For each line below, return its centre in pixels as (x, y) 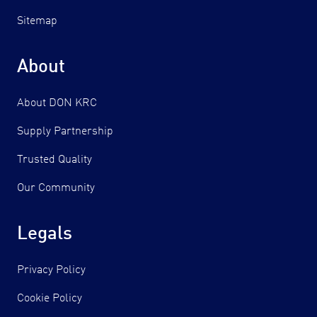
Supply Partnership (65, 131)
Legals (45, 235)
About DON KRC (57, 103)
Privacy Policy (51, 270)
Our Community (56, 188)
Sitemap (37, 21)
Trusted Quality (54, 160)
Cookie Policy (50, 298)
